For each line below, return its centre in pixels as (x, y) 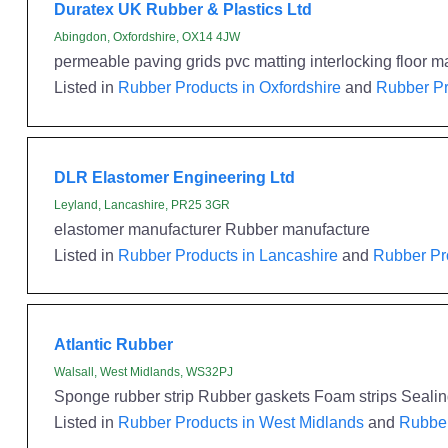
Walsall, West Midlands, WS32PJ (143, 372)
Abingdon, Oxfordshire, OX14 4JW (146, 37)
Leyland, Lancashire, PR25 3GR (141, 204)
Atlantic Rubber (113, 344)
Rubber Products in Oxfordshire (229, 87)
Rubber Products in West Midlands (240, 422)
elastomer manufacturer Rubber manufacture (211, 228)
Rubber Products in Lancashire (227, 254)
